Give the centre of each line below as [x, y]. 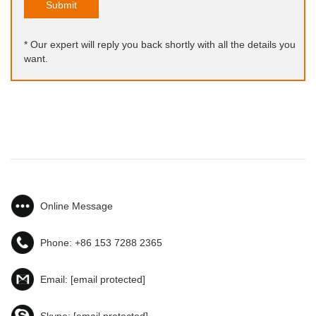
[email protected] [108, 280]
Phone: [57, 243]
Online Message [77, 206]
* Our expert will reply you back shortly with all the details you [159, 45]
